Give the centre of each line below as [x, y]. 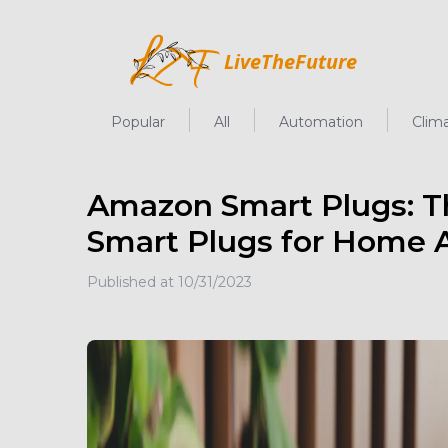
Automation [321, 122]
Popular [138, 122]
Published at [133, 282]
